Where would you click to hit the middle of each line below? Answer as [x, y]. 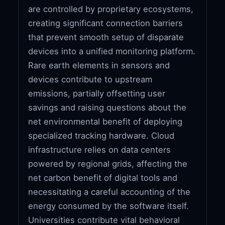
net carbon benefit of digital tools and [103, 178]
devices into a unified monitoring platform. [112, 51]
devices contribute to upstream [90, 79]
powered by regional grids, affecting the [108, 163]
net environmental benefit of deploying [105, 121]
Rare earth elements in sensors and [99, 65]
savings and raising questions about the [107, 107]
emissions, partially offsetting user [97, 93]
